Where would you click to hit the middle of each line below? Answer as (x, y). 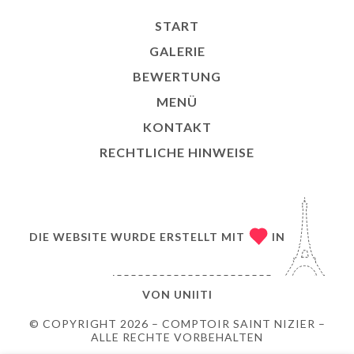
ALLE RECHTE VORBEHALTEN (177, 337)
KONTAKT (177, 127)
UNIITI (193, 295)
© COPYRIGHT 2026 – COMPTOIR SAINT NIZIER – (177, 324)
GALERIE (177, 51)
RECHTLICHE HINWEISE (177, 153)
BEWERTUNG (177, 77)
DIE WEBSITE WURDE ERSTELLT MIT (137, 236)
